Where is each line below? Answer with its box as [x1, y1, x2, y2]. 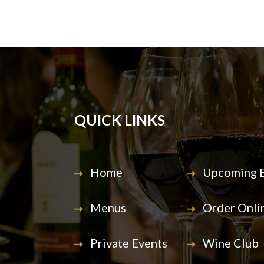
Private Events [88, 236, 167, 250]
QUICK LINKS [74, 111, 165, 129]
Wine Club [200, 236, 259, 250]
